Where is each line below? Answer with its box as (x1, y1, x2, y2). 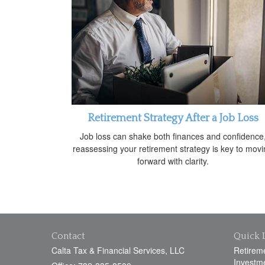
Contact (51, 230, 85, 241)
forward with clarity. (137, 154, 209, 167)
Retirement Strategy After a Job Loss (87, 112, 258, 124)
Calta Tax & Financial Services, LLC (51, 244, 185, 256)
